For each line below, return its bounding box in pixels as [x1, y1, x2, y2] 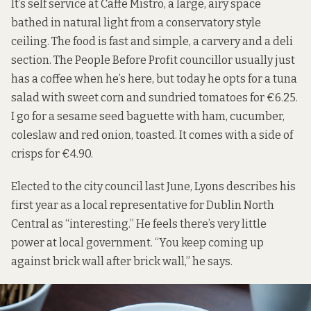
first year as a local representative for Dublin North [11, 198, 274, 212]
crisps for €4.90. [11, 147, 93, 161]
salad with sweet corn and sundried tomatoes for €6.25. [11, 91, 298, 105]
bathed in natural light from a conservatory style [11, 16, 261, 30]
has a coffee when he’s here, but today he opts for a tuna [11, 72, 297, 86]
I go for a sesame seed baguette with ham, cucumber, [11, 110, 285, 124]
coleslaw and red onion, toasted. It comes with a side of [11, 128, 293, 142]
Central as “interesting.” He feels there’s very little [11, 217, 267, 230]
